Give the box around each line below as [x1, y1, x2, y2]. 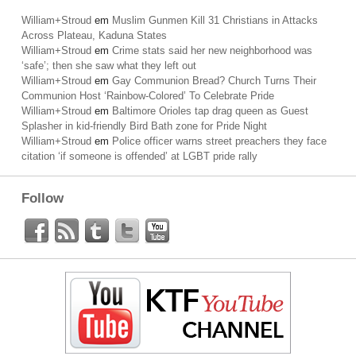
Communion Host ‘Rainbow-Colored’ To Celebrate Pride [21, 90, 274, 102]
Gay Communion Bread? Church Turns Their [112, 75, 316, 87]
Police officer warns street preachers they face [112, 135, 327, 147]
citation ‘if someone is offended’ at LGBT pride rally [21, 150, 257, 162]
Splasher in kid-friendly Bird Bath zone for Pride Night [21, 120, 267, 132]
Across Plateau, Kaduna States [21, 29, 167, 41]
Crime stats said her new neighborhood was [112, 44, 312, 56]
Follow [21, 191, 64, 206]
